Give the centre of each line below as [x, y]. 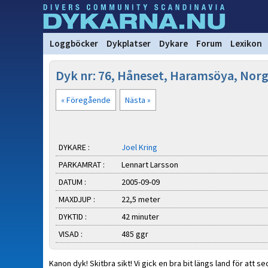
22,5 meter [141, 199]
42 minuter [140, 217]
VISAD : [71, 234]
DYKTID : [73, 217]
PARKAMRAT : [82, 165]
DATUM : [72, 182]
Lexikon [246, 43]
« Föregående [86, 100]
